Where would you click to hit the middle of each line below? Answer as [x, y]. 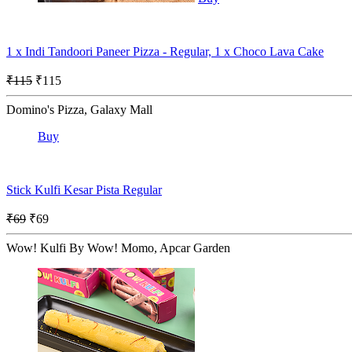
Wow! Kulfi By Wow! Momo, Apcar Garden [118, 247]
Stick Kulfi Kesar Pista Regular [84, 189]
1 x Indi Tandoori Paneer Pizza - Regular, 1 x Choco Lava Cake [165, 51]
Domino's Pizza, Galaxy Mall [79, 109]
